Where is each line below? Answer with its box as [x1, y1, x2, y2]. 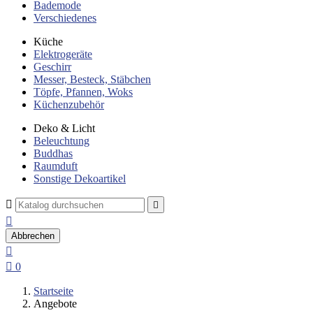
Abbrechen [11, 231, 54, 241]
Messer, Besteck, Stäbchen [34, 73, 151, 85]
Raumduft [34, 160, 78, 172]
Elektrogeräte [34, 48, 92, 60]
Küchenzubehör [34, 99, 104, 110]
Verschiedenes [34, 12, 96, 24]
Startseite [34, 285, 73, 297]
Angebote [34, 298, 77, 310]
